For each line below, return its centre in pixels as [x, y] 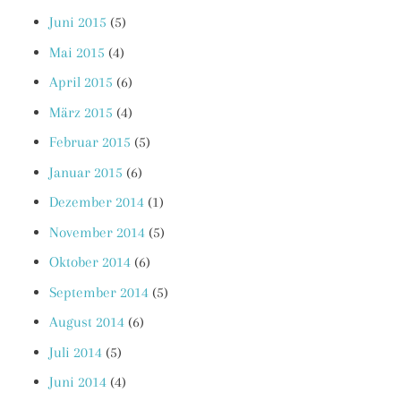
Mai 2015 [77, 52]
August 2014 [87, 322]
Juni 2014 [78, 382]
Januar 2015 [86, 172]
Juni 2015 [78, 22]
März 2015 [81, 112]
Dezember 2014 [97, 202]
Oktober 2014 [90, 262]
